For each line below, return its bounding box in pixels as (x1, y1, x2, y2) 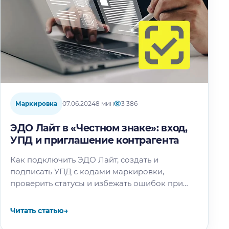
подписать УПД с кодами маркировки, (10, 167, 164, 177)
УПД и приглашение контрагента (10, 134, 179, 147)
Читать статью (10, 206, 64, 216)
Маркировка (15, 100, 57, 108)
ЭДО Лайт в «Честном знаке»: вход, (10, 122, 188, 134)
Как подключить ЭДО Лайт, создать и (10, 155, 158, 165)
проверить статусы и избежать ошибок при (10, 178, 183, 189)
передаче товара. (10, 190, 80, 200)
